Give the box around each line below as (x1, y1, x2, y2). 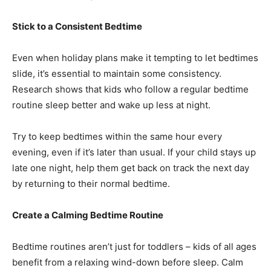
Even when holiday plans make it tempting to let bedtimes (12, 52, 258, 64)
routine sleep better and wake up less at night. (12, 99, 211, 111)
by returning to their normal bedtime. (12, 178, 170, 189)
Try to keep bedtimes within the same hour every (12, 131, 222, 142)
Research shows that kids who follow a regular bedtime (12, 83, 249, 95)
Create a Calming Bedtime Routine (12, 209, 163, 221)
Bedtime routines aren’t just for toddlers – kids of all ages (12, 241, 256, 252)
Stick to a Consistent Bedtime (12, 21, 142, 32)
